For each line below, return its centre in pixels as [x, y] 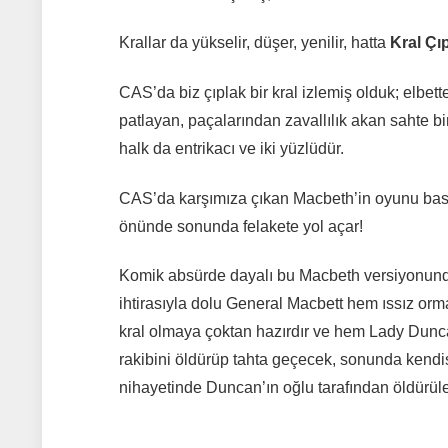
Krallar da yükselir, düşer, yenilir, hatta [254, 43]
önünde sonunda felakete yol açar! [240, 226]
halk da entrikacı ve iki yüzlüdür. [231, 148]
